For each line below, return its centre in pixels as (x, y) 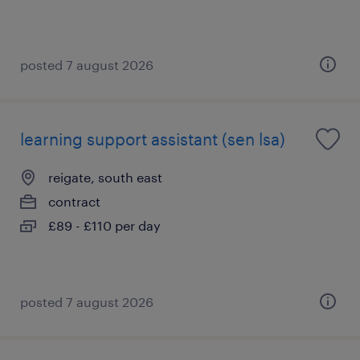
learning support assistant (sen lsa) (153, 139)
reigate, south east (105, 177)
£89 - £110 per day (104, 225)
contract (74, 201)
